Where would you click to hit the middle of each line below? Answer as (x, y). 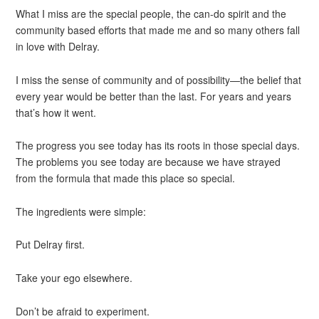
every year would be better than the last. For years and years (154, 96)
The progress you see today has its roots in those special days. (158, 146)
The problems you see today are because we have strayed (148, 162)
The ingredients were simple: (81, 211)
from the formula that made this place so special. (126, 178)
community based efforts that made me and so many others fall (158, 30)
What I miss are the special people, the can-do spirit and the (151, 13)
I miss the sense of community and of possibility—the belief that (159, 79)
